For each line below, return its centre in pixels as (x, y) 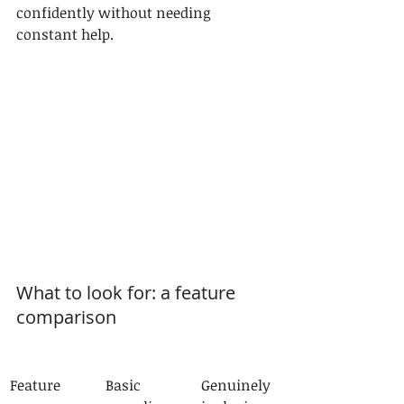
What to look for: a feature (128, 292)
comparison (66, 317)
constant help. (65, 34)
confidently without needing (115, 12)
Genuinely (238, 385)
